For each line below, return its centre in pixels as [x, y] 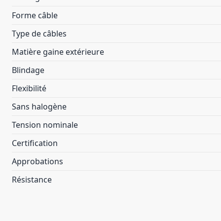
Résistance [32, 180]
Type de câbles [39, 34]
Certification [35, 143]
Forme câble [35, 15]
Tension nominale [45, 125]
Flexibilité [29, 88]
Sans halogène [39, 107]
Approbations [37, 161]
